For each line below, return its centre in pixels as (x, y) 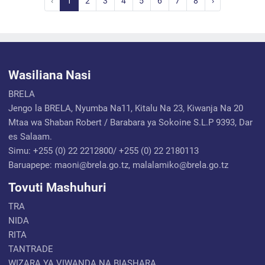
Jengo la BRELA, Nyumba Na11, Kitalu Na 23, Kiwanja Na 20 (126, 108)
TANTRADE (31, 249)
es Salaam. (30, 136)
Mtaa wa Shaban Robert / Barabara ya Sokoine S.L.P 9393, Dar (131, 122)
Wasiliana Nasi (50, 75)
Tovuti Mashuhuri (58, 188)
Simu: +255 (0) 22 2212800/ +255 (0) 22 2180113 (104, 151)
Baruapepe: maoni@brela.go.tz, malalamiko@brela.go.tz (119, 165)
